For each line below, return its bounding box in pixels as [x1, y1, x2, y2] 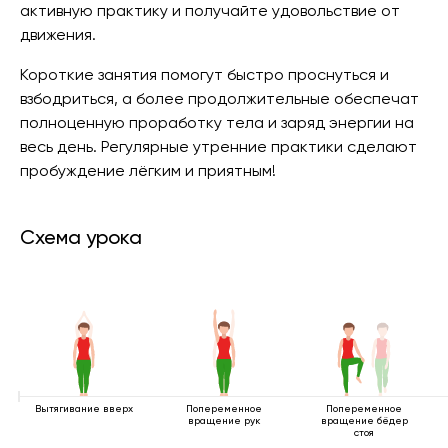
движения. [20, 25, 96, 44]
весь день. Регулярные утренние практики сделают [20, 137, 417, 156]
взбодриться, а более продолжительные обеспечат [20, 89, 419, 108]
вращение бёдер [320, 415, 408, 426]
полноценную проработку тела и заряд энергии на [20, 113, 414, 132]
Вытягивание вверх [35, 403, 133, 414]
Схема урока [20, 225, 142, 249]
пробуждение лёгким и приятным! [20, 161, 276, 180]
